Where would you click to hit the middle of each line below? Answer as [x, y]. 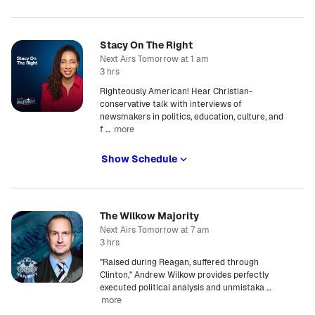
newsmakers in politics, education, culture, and [192, 117]
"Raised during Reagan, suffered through [179, 262]
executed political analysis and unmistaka [182, 288]
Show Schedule [139, 159]
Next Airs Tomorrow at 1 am [154, 59]
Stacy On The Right [146, 45]
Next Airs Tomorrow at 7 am [155, 230]
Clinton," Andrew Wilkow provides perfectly [184, 275]
